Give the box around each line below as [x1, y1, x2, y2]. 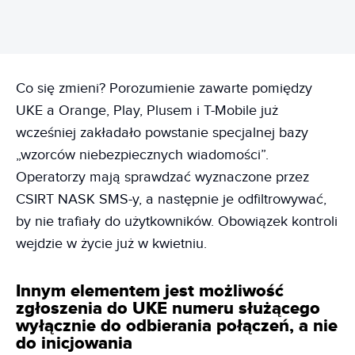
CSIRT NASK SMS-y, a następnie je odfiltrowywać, [16, 191, 326, 208]
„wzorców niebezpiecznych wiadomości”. [16, 147, 269, 163]
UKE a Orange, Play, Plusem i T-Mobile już [16, 102, 278, 119]
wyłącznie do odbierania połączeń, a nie [16, 315, 338, 337]
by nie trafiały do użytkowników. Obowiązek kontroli [16, 213, 338, 230]
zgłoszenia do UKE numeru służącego [16, 298, 320, 319]
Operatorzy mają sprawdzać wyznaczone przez [16, 169, 309, 185]
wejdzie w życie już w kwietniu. [16, 235, 207, 252]
